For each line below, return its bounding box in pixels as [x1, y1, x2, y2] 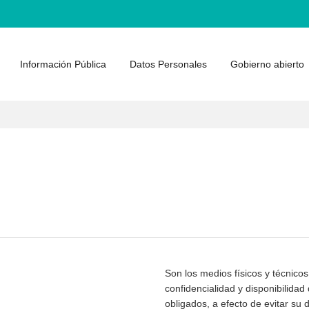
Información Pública [20, 59, 106, 70]
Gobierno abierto [230, 59, 304, 70]
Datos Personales [130, 59, 207, 70]
